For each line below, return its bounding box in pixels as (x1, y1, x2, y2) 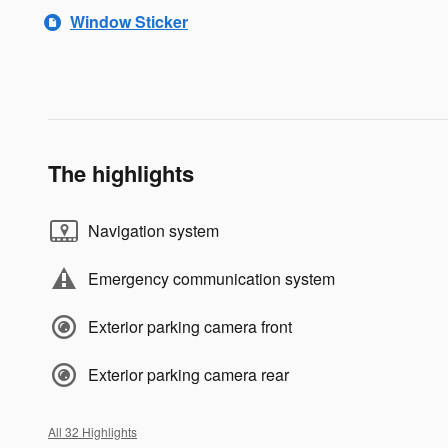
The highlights (48, 156, 194, 189)
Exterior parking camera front (88, 314, 292, 338)
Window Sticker (70, 10, 188, 33)
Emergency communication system (88, 266, 335, 290)
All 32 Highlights (48, 422, 137, 440)
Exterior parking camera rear (88, 362, 289, 386)
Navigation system (88, 218, 219, 242)
